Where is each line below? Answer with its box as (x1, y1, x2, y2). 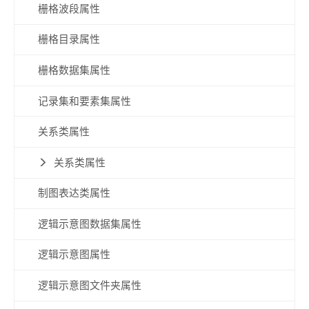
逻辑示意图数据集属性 (37, 217, 141, 230)
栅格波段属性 (37, 2, 100, 15)
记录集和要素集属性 (37, 94, 131, 108)
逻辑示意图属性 (37, 248, 110, 261)
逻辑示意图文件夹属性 (37, 279, 141, 292)
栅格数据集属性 (37, 64, 110, 77)
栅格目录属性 (37, 33, 100, 46)
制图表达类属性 (37, 187, 110, 200)
